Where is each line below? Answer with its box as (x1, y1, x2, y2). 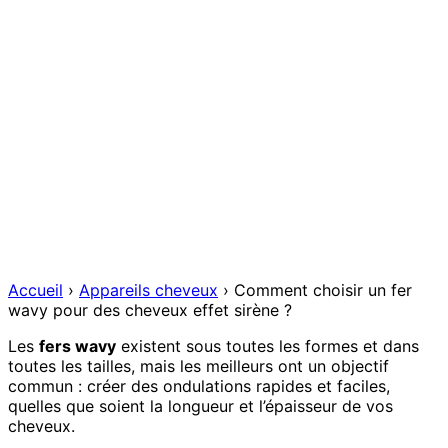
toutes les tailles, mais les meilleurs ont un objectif (8, 355, 389, 376)
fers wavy (39, 335, 116, 356)
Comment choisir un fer (234, 279, 412, 300)
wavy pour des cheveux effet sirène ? (8, 299, 292, 320)
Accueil (8, 279, 63, 300)
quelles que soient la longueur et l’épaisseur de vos (8, 395, 393, 416)
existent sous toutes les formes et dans (116, 335, 419, 356)
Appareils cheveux (79, 279, 218, 300)
